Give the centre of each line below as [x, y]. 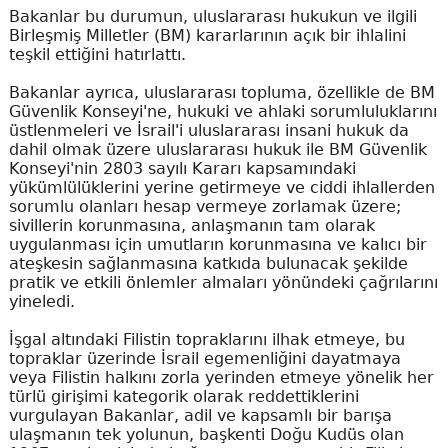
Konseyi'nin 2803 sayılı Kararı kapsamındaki [182, 169]
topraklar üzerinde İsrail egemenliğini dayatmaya [204, 359]
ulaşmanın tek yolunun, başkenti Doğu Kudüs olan [206, 435]
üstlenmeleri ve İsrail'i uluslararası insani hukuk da [208, 131]
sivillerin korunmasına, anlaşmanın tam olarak [191, 226]
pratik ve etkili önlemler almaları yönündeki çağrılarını [223, 283]
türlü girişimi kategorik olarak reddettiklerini [183, 397]
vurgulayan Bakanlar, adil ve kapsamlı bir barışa [200, 416]
